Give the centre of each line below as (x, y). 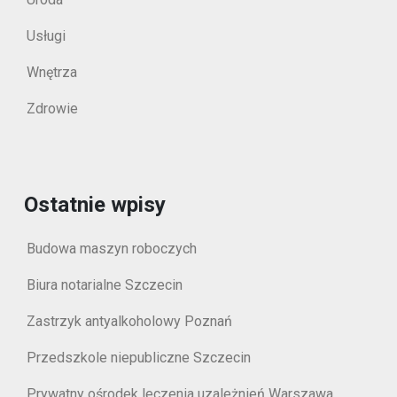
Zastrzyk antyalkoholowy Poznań (129, 321)
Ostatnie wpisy (95, 205)
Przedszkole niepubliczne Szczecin (139, 358)
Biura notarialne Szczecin (105, 285)
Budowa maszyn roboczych (112, 249)
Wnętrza (52, 72)
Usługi (46, 36)
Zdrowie (52, 109)
